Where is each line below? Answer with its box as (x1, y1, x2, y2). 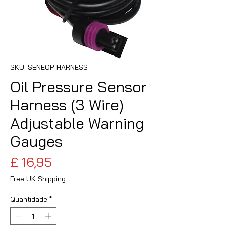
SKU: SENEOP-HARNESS (10, 62, 88, 72)
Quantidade (10, 195, 47, 203)
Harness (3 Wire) (10, 95, 124, 115)
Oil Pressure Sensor (10, 77, 147, 96)
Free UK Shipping (10, 174, 66, 183)
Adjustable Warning (10, 113, 144, 133)
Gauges (10, 131, 63, 151)
